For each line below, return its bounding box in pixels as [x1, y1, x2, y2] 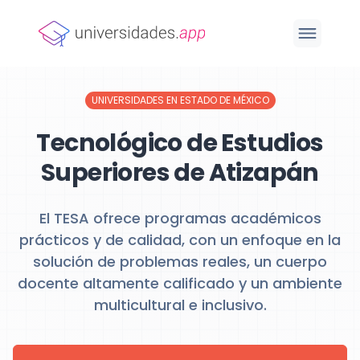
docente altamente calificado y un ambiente [18, 273, 342, 293]
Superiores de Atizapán [41, 156, 319, 190]
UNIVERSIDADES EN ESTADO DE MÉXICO [91, 93, 269, 107]
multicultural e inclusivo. [93, 295, 267, 315]
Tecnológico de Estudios [36, 126, 324, 160]
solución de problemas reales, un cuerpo [33, 252, 327, 272]
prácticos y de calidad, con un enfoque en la [19, 230, 341, 250]
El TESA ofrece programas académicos [39, 208, 321, 228]
